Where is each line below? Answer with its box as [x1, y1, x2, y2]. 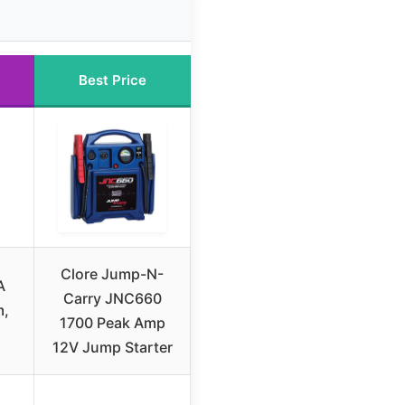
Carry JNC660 [62, 289, 162, 308]
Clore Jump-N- [61, 265, 164, 284]
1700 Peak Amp [59, 314, 165, 333]
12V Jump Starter [52, 338, 173, 357]
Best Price [78, 71, 146, 89]
